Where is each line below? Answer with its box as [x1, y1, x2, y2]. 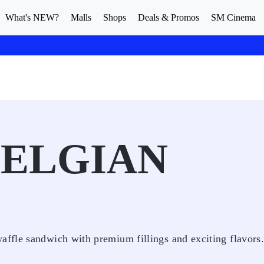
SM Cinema [211, 12, 256, 22]
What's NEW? [5, 12, 59, 22]
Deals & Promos [138, 12, 199, 22]
